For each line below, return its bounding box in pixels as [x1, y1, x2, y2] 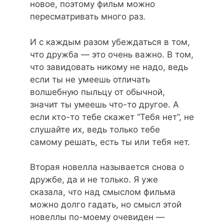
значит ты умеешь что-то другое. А [30, 99, 179, 109]
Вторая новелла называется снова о [30, 162, 184, 172]
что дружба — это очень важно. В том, [30, 49, 193, 59]
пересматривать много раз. [30, 11, 145, 22]
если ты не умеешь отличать [30, 74, 150, 84]
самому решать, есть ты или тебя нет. [30, 136, 190, 147]
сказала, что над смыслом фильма [30, 187, 175, 197]
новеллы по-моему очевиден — [30, 212, 164, 222]
